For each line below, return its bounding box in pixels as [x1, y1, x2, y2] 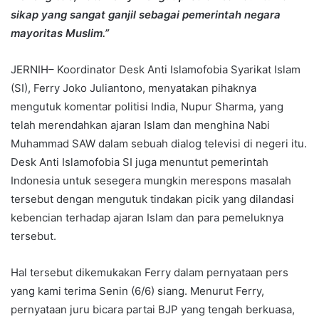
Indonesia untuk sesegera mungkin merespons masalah [11, 173, 291, 187]
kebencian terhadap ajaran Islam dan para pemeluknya [11, 210, 283, 224]
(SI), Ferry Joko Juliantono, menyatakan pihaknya [11, 80, 256, 95]
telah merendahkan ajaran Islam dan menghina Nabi [11, 117, 270, 132]
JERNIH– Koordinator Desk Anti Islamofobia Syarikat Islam [11, 62, 300, 76]
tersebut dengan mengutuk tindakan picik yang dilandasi [11, 192, 294, 206]
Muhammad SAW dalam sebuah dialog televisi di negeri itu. [11, 136, 307, 150]
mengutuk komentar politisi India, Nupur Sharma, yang [11, 99, 283, 113]
